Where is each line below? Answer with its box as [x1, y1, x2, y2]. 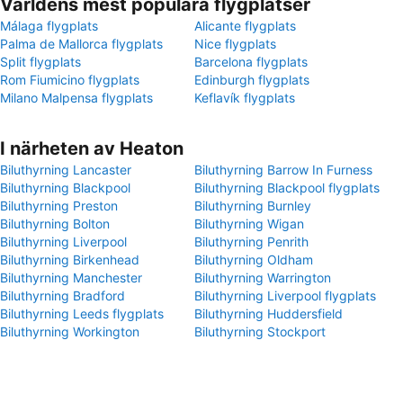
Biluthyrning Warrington [194, 270, 331, 285]
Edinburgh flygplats [194, 72, 309, 87]
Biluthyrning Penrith [194, 234, 309, 249]
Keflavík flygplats [194, 90, 295, 105]
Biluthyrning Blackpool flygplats [194, 180, 380, 195]
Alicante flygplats [194, 18, 296, 33]
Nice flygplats [194, 36, 276, 51]
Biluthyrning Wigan [194, 216, 304, 231]
